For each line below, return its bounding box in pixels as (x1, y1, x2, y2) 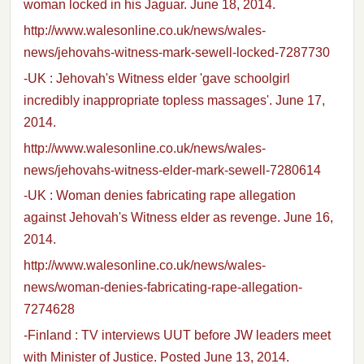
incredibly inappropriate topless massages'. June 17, (24, 93, 325, 107)
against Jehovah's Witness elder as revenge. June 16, (24, 210, 333, 225)
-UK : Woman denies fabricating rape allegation (24, 188, 296, 203)
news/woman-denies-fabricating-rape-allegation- (24, 280, 302, 295)
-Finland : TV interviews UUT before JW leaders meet (24, 328, 331, 343)
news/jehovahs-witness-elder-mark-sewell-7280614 (24, 162, 321, 177)
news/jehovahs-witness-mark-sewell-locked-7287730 (24, 45, 330, 60)
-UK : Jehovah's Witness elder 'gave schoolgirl (24, 71, 290, 85)
